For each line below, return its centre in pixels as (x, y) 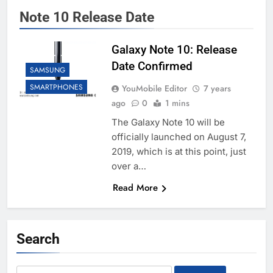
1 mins (177, 103)
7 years (217, 89)
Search (38, 239)
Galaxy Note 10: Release (174, 50)
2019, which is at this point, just (179, 152)
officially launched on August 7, (179, 137)
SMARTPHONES (56, 87)
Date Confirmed (152, 66)
